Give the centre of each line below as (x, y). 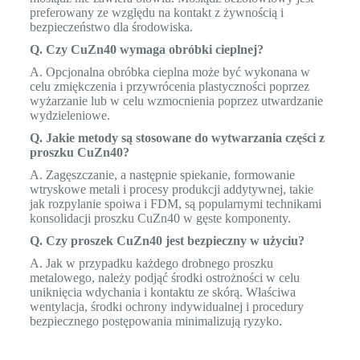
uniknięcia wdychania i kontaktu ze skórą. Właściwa (162, 292)
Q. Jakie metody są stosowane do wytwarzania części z (177, 138)
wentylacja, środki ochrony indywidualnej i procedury (166, 307)
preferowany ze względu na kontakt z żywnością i (156, 13)
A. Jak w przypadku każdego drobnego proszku (151, 264)
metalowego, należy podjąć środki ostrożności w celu (164, 278)
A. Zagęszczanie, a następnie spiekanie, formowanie (162, 175)
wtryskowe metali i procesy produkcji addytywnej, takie (171, 190)
